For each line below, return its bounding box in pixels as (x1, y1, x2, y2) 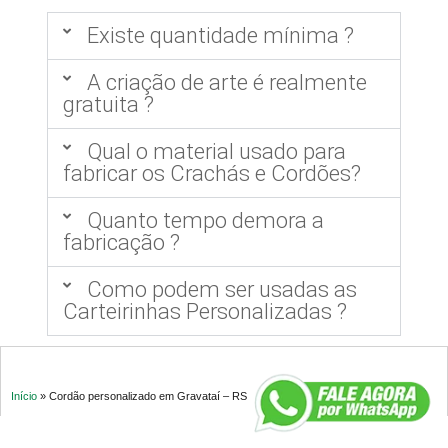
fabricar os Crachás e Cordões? (63, 161, 362, 187)
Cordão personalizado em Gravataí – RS (49, 390, 247, 403)
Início (11, 390, 37, 403)
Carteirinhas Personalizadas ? (63, 299, 348, 325)
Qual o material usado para (86, 139, 346, 165)
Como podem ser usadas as (86, 277, 357, 303)
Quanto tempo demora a (86, 208, 324, 234)
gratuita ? (63, 92, 155, 118)
